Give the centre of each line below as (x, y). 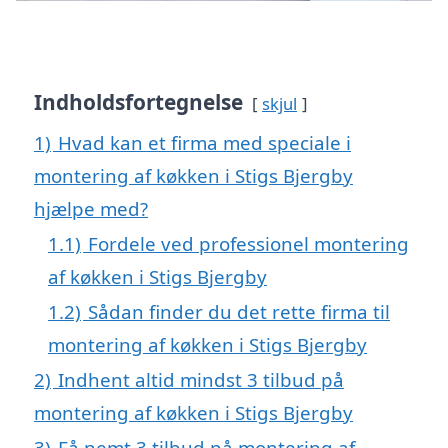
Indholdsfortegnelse (138, 102)
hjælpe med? (91, 209)
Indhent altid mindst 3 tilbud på (201, 380)
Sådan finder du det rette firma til (239, 312)
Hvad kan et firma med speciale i (204, 143)
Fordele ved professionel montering (248, 244)
